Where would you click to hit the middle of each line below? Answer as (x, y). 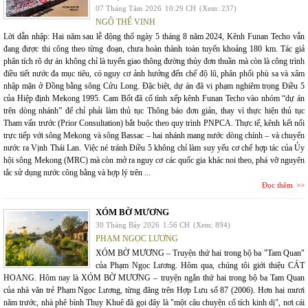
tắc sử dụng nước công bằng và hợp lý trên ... (77, 173)
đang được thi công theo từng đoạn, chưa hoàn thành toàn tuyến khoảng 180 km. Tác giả (154, 49)
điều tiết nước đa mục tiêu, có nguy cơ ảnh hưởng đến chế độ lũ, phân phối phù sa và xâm (154, 74)
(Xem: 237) (218, 9)
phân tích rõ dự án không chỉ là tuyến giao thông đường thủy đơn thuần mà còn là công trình (154, 62)
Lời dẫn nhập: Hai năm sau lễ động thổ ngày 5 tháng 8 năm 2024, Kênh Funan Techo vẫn (154, 37)
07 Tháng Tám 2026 (129, 9)
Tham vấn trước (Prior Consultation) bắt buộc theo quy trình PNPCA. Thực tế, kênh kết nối (154, 123)
